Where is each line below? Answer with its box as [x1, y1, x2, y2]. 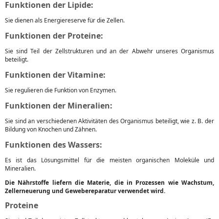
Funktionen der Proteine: [5, 30, 103, 41]
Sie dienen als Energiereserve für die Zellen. [5, 16, 125, 24]
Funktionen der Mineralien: [5, 100, 112, 111]
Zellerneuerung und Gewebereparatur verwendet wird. [5, 187, 165, 195]
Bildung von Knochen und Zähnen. [5, 125, 97, 133]
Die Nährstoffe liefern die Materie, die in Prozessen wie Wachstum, [5, 178, 214, 187]
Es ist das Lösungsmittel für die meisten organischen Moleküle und [5, 156, 214, 164]
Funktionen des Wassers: [5, 139, 102, 150]
